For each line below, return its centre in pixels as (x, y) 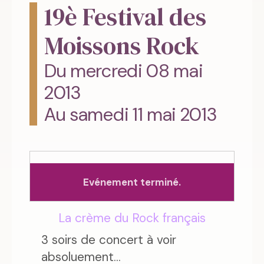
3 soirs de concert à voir (109, 240)
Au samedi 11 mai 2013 (131, 115)
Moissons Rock (122, 46)
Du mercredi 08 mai (124, 71)
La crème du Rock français (132, 218)
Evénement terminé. (132, 182)
